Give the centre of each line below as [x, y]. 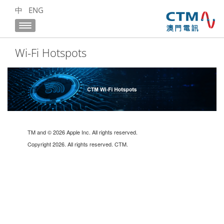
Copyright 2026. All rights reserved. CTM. [78, 144]
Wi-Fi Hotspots [51, 52]
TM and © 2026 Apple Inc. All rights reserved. [82, 132]
